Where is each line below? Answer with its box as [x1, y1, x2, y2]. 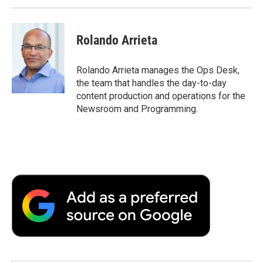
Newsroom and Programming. [76, 103, 198, 114]
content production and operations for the [76, 90, 245, 102]
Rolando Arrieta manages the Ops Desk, [76, 64, 240, 76]
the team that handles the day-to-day [76, 77, 227, 89]
